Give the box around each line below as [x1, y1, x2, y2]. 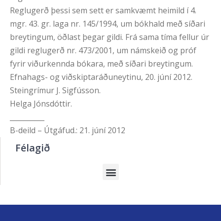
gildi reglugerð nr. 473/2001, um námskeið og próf [10, 45, 196, 56]
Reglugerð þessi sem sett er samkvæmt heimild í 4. [10, 5, 196, 16]
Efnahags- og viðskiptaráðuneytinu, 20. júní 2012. [10, 72, 192, 83]
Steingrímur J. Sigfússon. [10, 85, 101, 96]
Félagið [15, 141, 50, 155]
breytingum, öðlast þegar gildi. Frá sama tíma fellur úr [10, 32, 209, 43]
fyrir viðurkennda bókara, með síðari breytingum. [10, 58, 193, 70]
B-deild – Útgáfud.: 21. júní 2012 [10, 125, 125, 136]
